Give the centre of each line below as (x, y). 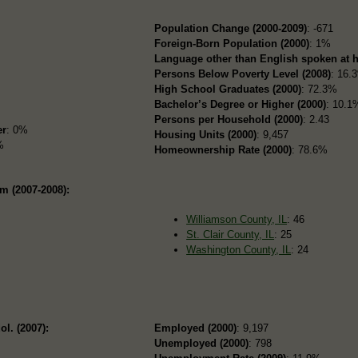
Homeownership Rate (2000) (223, 149)
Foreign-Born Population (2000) (232, 43)
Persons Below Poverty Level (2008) (243, 74)
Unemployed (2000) (202, 343)
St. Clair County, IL (231, 234)
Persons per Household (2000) (229, 119)
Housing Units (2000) (206, 134)
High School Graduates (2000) (228, 89)
